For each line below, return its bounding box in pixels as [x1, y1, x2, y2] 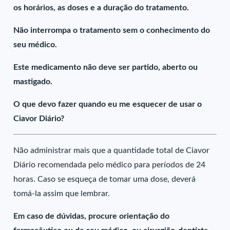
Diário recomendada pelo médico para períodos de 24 [13, 161, 206, 169]
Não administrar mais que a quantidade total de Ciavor [13, 146, 210, 155]
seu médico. [13, 41, 57, 49]
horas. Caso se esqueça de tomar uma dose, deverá [13, 175, 196, 183]
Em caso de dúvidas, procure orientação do [13, 212, 170, 220]
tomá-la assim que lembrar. [13, 189, 110, 198]
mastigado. [13, 78, 53, 86]
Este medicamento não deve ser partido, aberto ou [13, 63, 198, 71]
